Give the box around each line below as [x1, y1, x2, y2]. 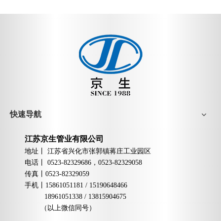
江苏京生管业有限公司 [25, 135, 104, 144]
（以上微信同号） [25, 204, 96, 212]
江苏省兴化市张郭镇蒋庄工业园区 [47, 147, 151, 155]
